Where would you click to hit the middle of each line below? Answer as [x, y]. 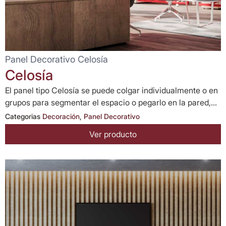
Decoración [61, 117]
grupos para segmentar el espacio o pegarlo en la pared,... [111, 103]
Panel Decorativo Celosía [56, 59]
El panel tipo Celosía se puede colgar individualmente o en [111, 91]
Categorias [23, 117]
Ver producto [113, 134]
